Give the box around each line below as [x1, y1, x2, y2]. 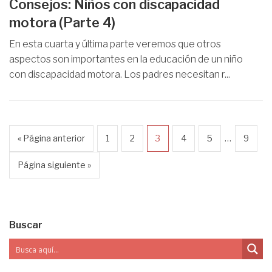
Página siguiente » [18, 160, 91, 170]
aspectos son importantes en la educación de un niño [9, 53, 243, 65]
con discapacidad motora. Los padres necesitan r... [9, 69, 230, 80]
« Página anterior [18, 133, 85, 143]
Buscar [9, 219, 42, 231]
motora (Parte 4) [9, 15, 116, 30]
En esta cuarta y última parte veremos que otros [9, 38, 221, 50]
